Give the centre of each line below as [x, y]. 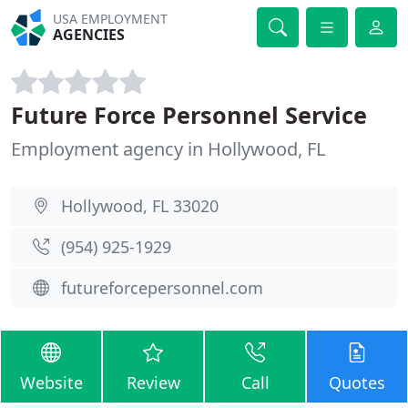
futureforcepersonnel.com [162, 288]
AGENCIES [89, 35]
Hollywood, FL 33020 [140, 206]
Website [51, 382]
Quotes [357, 382]
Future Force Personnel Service [189, 115]
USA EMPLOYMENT [111, 19]
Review [153, 382]
